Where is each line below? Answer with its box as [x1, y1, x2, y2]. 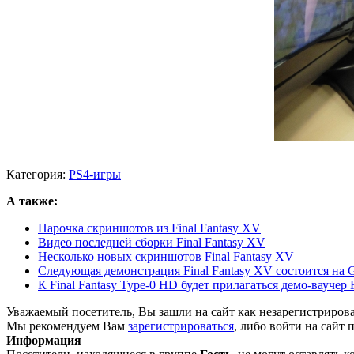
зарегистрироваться [128, 319, 234, 333]
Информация [6, 333, 81, 348]
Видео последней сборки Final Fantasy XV [38, 235, 265, 250]
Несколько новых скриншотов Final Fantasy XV [38, 250, 294, 264]
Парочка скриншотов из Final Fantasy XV [38, 221, 261, 235]
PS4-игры [69, 168, 121, 182]
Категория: [6, 168, 69, 182]
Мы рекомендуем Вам [6, 319, 128, 333]
